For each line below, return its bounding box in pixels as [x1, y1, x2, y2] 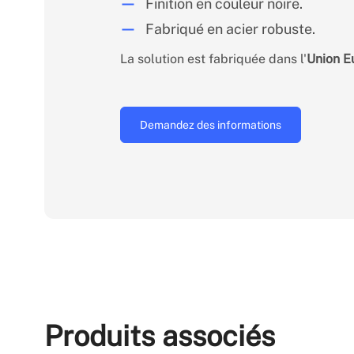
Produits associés [44, 319, 275, 352]
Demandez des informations [140, 119, 281, 131]
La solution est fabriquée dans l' [120, 51, 307, 66]
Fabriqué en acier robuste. [145, 21, 315, 37]
